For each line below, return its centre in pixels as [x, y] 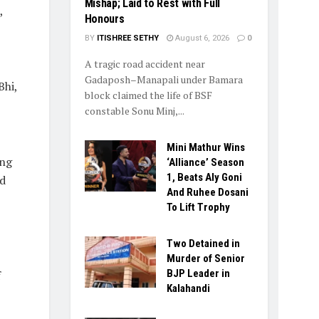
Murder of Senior [205, 259]
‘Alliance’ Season [205, 163]
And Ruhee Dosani [207, 193]
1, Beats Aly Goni [204, 178]
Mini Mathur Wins [205, 148]
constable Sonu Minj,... [134, 111]
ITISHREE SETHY [127, 38]
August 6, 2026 [201, 38]
